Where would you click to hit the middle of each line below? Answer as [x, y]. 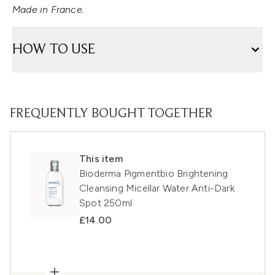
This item [101, 159]
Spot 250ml [106, 203]
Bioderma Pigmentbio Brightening [154, 174]
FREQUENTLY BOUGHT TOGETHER [111, 114]
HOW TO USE [54, 50]
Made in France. [48, 10]
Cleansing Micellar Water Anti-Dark [157, 188]
